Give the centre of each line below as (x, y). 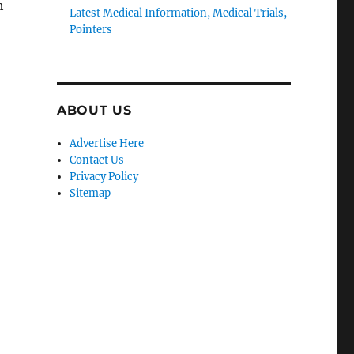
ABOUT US (94, 110)
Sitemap (90, 193)
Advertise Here (107, 143)
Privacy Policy (104, 177)
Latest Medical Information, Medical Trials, (179, 13)
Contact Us (97, 160)
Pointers (91, 30)
